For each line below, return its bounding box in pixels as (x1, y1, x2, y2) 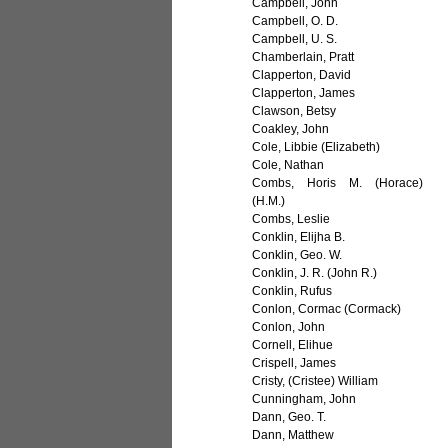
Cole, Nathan (252, 158, 325, 173)
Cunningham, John (252, 392, 357, 407)
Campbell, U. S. (252, 32, 338, 47)
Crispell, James (252, 356, 337, 371)
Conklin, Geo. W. (252, 248, 343, 263)
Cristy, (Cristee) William (252, 374, 379, 389)
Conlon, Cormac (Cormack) (252, 302, 402, 317)
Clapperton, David (252, 68, 352, 83)
